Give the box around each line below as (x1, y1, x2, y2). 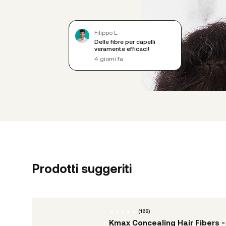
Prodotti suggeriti (32, 160, 132, 176)
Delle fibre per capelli (94, 37, 155, 45)
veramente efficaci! (94, 44, 149, 52)
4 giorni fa (94, 54, 123, 62)
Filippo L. (94, 28, 118, 36)
